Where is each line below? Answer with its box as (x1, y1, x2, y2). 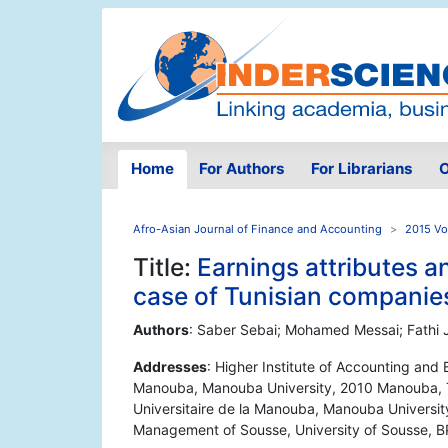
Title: (133, 252, 197, 283)
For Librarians (310, 159, 413, 179)
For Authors (199, 159, 286, 179)
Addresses (133, 358, 207, 376)
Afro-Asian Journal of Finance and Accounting (133, 222, 382, 237)
